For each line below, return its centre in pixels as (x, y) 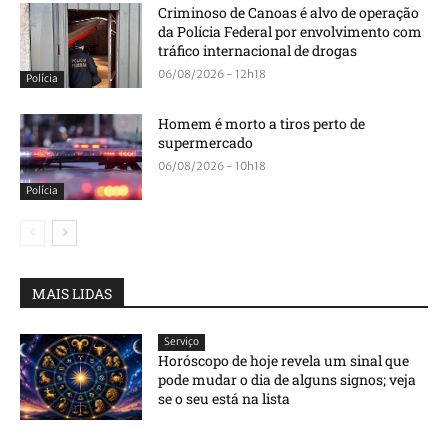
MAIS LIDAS (72, 294)
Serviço (182, 342)
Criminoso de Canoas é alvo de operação (289, 12)
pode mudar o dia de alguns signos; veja (287, 380)
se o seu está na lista (224, 399)
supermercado (206, 143)
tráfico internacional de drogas (258, 50)
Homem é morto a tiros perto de (262, 124)
